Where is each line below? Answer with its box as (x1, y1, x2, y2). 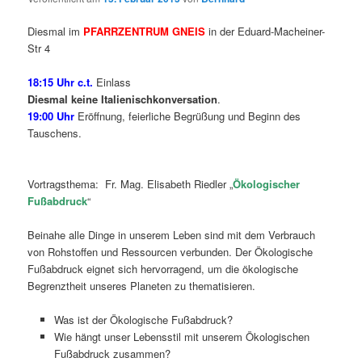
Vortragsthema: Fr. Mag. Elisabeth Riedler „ (27, 176, 234, 192)
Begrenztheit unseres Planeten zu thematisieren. (27, 278, 256, 294)
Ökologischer (233, 176, 301, 192)
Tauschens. (27, 124, 82, 141)
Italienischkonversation (101, 90, 218, 107)
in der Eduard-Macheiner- (208, 23, 326, 39)
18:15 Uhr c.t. (27, 74, 94, 90)
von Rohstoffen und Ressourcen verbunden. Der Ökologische (27, 244, 314, 260)
